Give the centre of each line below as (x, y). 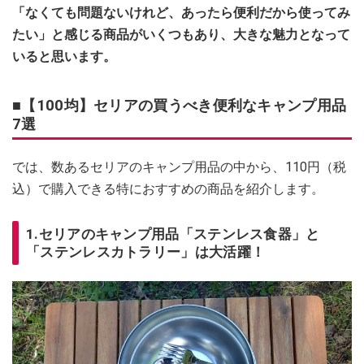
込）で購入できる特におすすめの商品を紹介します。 (168, 188)
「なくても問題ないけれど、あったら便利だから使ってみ (181, 12)
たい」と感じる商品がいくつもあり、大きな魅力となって (181, 34)
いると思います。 (64, 56)
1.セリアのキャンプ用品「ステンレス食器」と (173, 234)
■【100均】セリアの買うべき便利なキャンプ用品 (180, 105)
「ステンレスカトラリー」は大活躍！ (146, 251)
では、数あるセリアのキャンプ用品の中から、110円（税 (179, 167)
